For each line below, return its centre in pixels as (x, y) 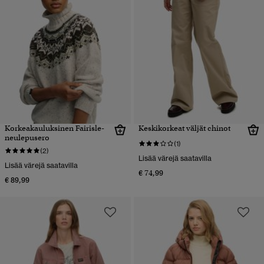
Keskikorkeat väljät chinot (184, 128)
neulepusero (27, 138)
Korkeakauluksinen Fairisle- (55, 128)
